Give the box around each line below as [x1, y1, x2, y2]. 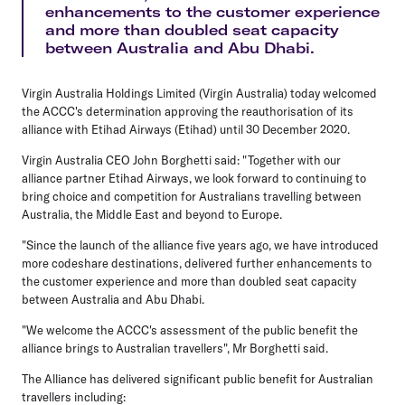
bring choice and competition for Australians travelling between [22, 188, 362, 203]
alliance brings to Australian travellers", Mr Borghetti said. [22, 340, 328, 355]
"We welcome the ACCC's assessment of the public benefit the [22, 322, 358, 337]
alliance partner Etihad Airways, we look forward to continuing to [22, 170, 366, 185]
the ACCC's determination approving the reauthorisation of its [22, 103, 353, 118]
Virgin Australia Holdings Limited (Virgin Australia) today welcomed [22, 85, 377, 100]
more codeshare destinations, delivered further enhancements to [22, 255, 372, 270]
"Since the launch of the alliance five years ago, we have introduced [22, 237, 379, 252]
